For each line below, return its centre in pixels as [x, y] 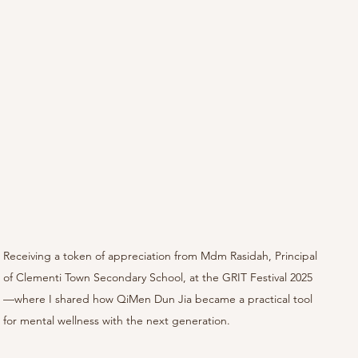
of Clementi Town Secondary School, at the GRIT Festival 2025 [158, 278]
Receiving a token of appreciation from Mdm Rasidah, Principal [162, 256]
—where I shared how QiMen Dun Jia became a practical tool [159, 299]
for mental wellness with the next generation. [117, 321]
